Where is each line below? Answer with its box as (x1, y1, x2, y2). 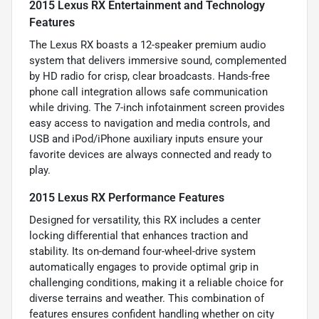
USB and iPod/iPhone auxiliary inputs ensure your (29, 132, 263, 145)
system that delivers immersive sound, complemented (29, 53, 286, 67)
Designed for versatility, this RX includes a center (29, 213, 261, 226)
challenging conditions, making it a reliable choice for (29, 276, 283, 289)
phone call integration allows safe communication (29, 85, 268, 98)
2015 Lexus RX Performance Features (29, 190, 224, 204)
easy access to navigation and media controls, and (29, 116, 270, 130)
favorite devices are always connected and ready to (29, 147, 272, 161)
